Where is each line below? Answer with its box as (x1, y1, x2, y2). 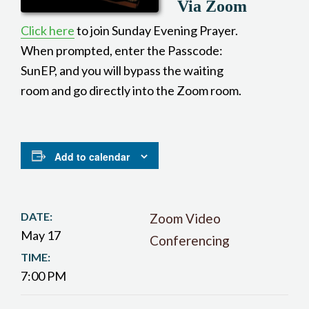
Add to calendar (54, 150, 130, 164)
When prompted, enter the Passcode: (21, 43, 223, 58)
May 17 (21, 228, 61, 243)
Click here (21, 23, 74, 38)
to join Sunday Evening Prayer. (74, 23, 238, 38)
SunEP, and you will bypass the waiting (21, 63, 223, 78)
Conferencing (150, 232, 230, 249)
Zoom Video (150, 210, 221, 227)
